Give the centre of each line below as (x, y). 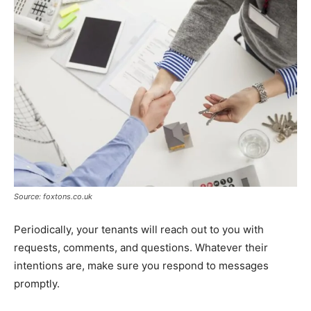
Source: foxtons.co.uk (53, 197)
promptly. (37, 284)
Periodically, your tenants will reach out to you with (139, 230)
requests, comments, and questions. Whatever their (141, 248)
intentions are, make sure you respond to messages (141, 266)
